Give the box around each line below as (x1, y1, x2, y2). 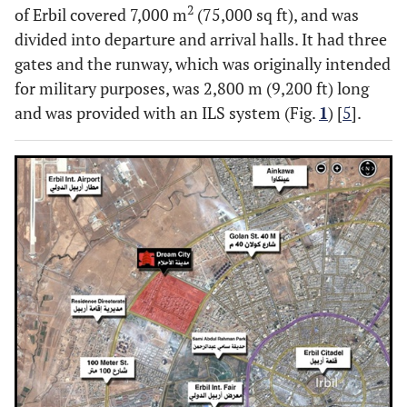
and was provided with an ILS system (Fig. (15, 102, 319, 124)
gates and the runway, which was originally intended (15, 53, 391, 74)
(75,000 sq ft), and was (194, 4, 359, 25)
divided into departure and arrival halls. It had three (15, 28, 387, 50)
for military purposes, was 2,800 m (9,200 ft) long (15, 77, 369, 99)
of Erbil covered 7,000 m (15, 4, 187, 25)
